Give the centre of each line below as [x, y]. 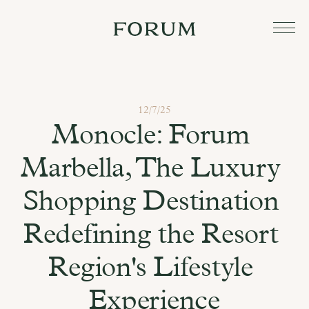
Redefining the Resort [151, 233]
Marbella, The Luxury [151, 167]
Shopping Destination [151, 200]
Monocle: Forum [151, 134]
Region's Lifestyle [151, 267]
